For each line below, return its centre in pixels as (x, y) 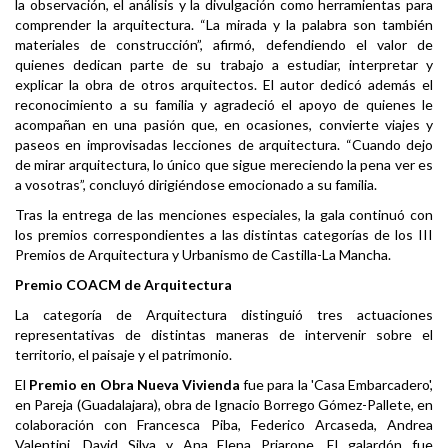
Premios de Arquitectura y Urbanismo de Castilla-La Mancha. (203, 255)
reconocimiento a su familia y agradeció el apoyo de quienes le (224, 105)
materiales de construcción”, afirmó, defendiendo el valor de (224, 45)
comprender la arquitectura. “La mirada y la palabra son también (224, 25)
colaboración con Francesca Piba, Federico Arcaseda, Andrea (224, 425)
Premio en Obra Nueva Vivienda (135, 385)
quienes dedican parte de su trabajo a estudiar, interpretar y (224, 65)
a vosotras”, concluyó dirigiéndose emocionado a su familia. (196, 185)
